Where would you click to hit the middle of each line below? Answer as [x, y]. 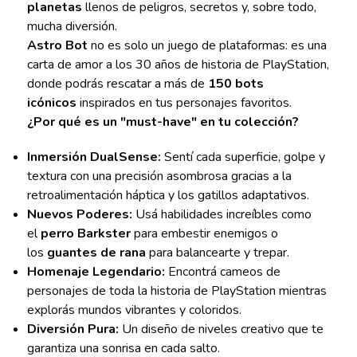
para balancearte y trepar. [217, 253]
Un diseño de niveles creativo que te [221, 330]
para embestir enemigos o [204, 234]
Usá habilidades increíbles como [222, 215]
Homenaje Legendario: [96, 272]
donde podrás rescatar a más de [117, 84]
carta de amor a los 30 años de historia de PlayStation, [178, 65]
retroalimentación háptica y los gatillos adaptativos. [168, 196]
